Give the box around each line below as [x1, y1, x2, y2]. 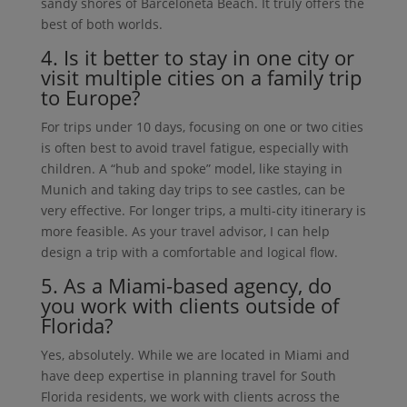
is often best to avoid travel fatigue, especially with [40, 138, 349, 156]
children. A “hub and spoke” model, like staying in [40, 159, 342, 177]
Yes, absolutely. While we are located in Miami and [40, 345, 350, 363]
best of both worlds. [40, 15, 163, 33]
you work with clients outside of [40, 291, 339, 319]
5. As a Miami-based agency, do [40, 271, 332, 299]
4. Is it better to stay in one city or [40, 43, 354, 71]
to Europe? [40, 83, 140, 111]
